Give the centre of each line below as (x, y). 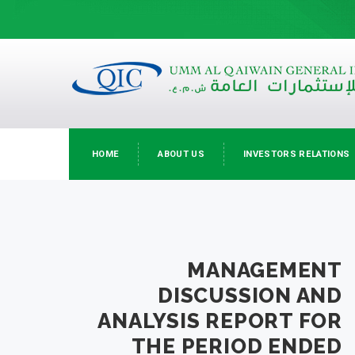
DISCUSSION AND (250, 296)
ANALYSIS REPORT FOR (220, 321)
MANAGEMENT (265, 270)
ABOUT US (181, 154)
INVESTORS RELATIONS (297, 154)
